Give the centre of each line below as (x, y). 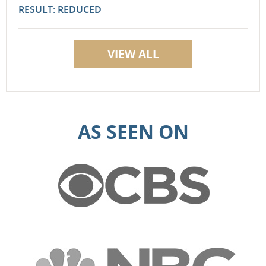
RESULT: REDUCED (60, 9)
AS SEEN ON (133, 132)
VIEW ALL (133, 54)
